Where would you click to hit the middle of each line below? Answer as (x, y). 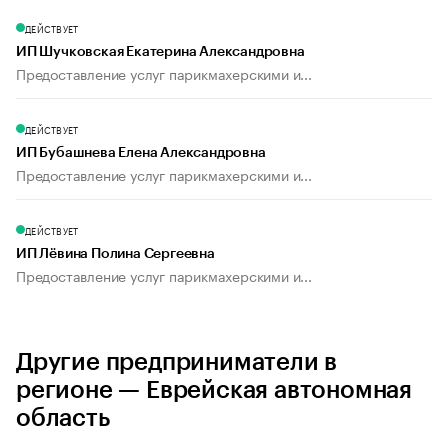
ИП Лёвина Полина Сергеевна (115, 254)
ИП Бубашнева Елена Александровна (141, 153)
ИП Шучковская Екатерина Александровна (160, 52)
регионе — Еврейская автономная (214, 390)
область (63, 418)
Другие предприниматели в (177, 362)
